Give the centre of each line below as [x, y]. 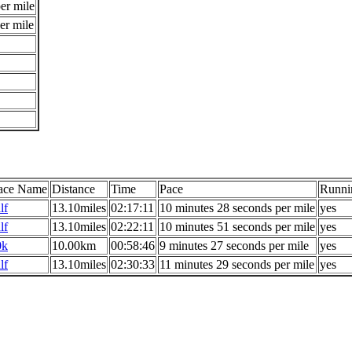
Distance [73, 189]
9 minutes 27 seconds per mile [234, 246]
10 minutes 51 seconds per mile [237, 227]
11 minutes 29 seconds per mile [237, 265]
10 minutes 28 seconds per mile [237, 208]
